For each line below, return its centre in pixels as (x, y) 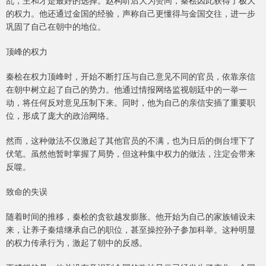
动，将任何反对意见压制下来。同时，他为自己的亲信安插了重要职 (131, 102)
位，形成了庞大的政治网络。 (60, 115)
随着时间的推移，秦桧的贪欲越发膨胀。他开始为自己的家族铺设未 (131, 216)
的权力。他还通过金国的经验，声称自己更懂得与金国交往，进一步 (131, 13)
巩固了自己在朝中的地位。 (56, 26)
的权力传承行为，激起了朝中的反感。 (77, 243)
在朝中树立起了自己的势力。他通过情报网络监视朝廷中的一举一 (126, 89)
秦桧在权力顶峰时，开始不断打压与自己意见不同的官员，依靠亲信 (131, 76)
